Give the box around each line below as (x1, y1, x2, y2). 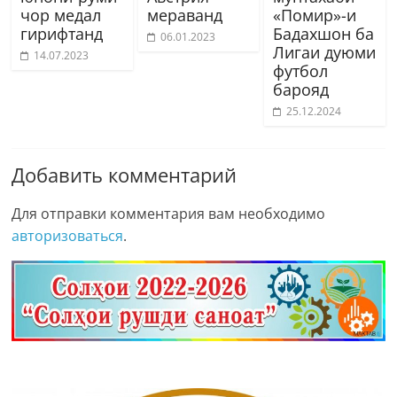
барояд (272, 79, 329, 101)
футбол (272, 60, 328, 82)
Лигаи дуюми (272, 42, 376, 64)
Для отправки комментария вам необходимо (12, 204, 326, 224)
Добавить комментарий (12, 161, 237, 189)
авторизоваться (12, 226, 124, 246)
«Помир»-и (272, 4, 356, 27)
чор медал (20, 4, 102, 27)
